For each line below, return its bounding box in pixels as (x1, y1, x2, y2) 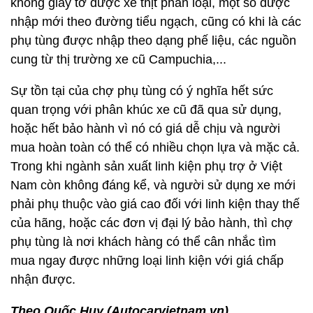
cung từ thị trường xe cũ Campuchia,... (10, 52, 226, 67)
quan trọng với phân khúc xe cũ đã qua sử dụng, (10, 103, 282, 117)
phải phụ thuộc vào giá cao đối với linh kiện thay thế (10, 197, 300, 212)
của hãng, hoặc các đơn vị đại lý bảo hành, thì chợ (10, 216, 293, 231)
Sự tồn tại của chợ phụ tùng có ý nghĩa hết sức (10, 84, 273, 99)
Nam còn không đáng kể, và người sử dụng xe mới (10, 178, 296, 193)
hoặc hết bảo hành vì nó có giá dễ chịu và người (10, 122, 280, 136)
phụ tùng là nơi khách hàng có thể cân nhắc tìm (10, 235, 276, 249)
